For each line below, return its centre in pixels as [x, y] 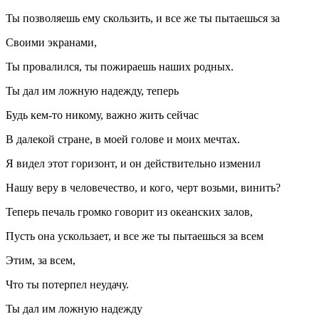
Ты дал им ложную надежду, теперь [92, 91]
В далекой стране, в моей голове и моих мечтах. [123, 140]
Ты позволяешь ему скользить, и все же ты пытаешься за [143, 19]
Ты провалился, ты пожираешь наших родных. [120, 67]
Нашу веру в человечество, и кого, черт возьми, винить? [143, 188]
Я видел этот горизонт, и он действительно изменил [133, 164]
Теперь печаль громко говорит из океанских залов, [129, 212]
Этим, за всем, [41, 261]
